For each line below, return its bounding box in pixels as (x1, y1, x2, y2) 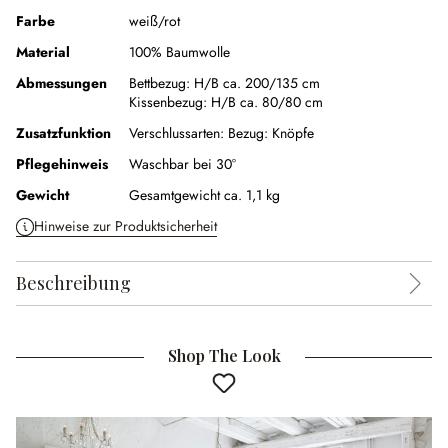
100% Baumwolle (129, 42, 230, 62)
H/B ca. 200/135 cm (194, 73, 320, 93)
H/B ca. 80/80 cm (211, 92, 323, 112)
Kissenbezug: (129, 92, 211, 112)
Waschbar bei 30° (129, 154, 236, 174)
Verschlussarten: (129, 123, 224, 143)
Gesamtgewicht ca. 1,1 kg (129, 185, 280, 205)
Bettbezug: (129, 73, 194, 93)
